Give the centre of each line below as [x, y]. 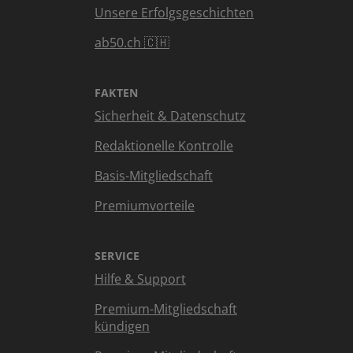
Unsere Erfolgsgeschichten [174, 13]
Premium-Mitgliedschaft [166, 309]
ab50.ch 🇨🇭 [132, 43]
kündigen [122, 326]
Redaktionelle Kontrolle [164, 146]
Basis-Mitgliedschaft [154, 176]
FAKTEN [117, 93]
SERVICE [117, 256]
